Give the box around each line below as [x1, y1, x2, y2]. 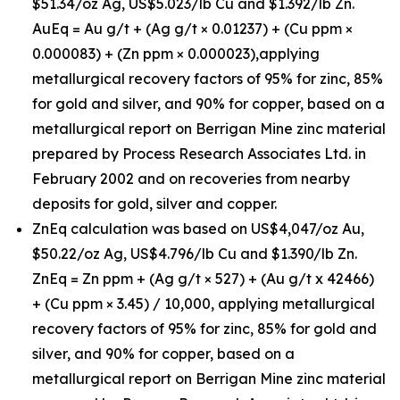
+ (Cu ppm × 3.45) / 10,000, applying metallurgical [32, 295, 375, 312]
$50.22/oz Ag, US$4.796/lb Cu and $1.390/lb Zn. [32, 245, 357, 262]
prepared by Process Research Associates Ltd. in [32, 145, 366, 162]
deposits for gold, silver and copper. [32, 195, 277, 212]
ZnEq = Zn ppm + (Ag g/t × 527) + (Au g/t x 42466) [32, 270, 374, 287]
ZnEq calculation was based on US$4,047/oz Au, [32, 220, 364, 237]
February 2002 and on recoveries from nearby [32, 170, 350, 187]
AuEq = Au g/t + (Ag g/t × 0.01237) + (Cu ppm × [32, 20, 353, 37]
